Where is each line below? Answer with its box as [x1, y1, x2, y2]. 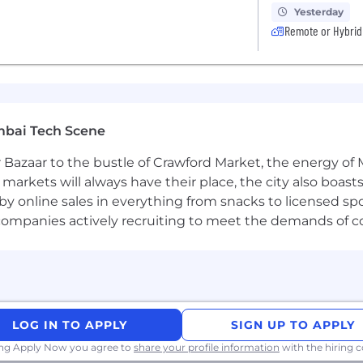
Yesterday [293, 6, 344, 18]
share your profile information [134, 341, 280, 353]
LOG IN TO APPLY [12, 318, 128, 332]
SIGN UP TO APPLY [231, 318, 356, 332]
